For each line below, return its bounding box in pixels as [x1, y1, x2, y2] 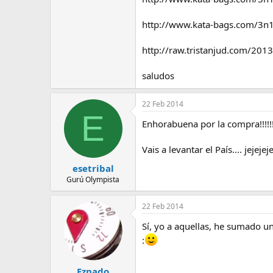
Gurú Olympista [66, 174, 119, 185]
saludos [142, 69, 174, 82]
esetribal [72, 162, 114, 174]
